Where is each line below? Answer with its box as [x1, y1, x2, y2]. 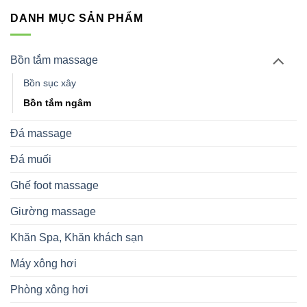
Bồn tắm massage [10, 54, 98, 66]
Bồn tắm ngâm [23, 97, 91, 109]
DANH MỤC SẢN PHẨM [10, 12, 143, 24]
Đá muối [10, 153, 51, 166]
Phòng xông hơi [10, 284, 88, 296]
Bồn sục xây [23, 77, 76, 89]
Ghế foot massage [10, 180, 99, 192]
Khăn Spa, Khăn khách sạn [10, 232, 143, 244]
